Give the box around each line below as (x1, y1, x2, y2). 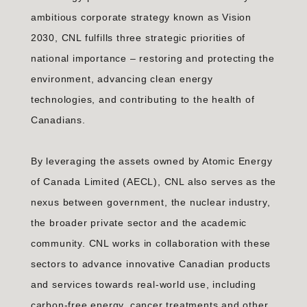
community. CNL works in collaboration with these (30, 238, 271, 249)
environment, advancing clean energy (30, 73, 213, 85)
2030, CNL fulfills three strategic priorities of (30, 32, 246, 44)
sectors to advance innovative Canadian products (30, 258, 271, 270)
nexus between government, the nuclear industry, (30, 197, 271, 208)
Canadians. (30, 114, 86, 126)
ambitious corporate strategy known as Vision (30, 12, 251, 23)
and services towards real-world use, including (30, 279, 256, 291)
